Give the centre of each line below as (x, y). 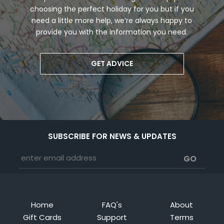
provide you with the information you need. (112, 32)
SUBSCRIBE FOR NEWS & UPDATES (112, 136)
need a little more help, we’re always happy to (112, 20)
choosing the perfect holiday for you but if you (112, 9)
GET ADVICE (112, 63)
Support (112, 217)
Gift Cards (42, 217)
